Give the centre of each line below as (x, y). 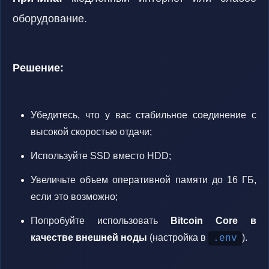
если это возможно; (74, 197)
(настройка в (178, 237)
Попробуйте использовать (101, 221)
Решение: (38, 68)
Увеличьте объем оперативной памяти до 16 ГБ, (144, 180)
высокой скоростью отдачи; (91, 132)
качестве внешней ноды (89, 237)
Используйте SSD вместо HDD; (101, 156)
